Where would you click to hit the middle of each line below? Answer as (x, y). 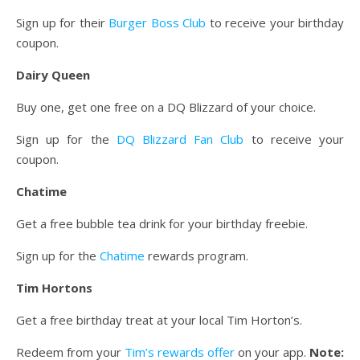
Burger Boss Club (157, 23)
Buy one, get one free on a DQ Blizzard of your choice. (166, 107)
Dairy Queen (53, 75)
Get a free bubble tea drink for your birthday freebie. (162, 224)
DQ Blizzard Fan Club (180, 139)
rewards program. (196, 256)
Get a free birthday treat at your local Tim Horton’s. (159, 320)
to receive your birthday (275, 23)
